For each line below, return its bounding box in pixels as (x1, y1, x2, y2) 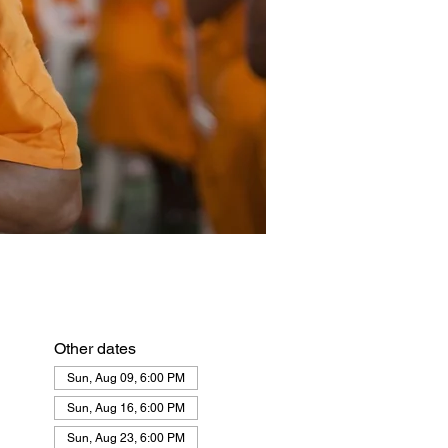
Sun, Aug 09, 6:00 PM (66, 371, 185, 385)
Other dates (53, 339, 136, 358)
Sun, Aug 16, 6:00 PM (66, 401, 185, 415)
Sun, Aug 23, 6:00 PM (66, 431, 185, 445)
